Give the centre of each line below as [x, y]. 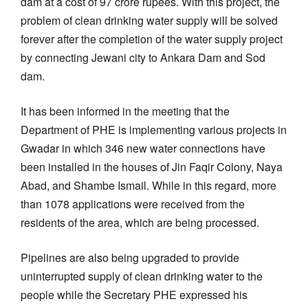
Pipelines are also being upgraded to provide [130, 257]
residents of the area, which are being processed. [140, 222]
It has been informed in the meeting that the [125, 111]
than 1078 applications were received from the [133, 203]
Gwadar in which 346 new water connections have [143, 148]
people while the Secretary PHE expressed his [134, 294]
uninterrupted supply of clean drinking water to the [142, 276]
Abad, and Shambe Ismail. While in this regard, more [148, 185]
